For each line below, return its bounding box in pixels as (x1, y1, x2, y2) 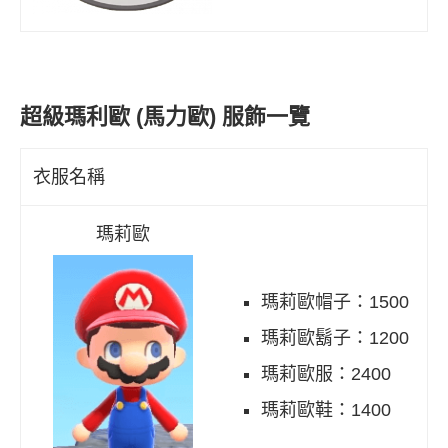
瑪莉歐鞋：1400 (261, 400, 391, 421)
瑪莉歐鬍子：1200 (261, 328, 409, 349)
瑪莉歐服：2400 (261, 364, 391, 385)
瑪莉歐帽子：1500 (261, 292, 409, 313)
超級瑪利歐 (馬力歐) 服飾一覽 (20, 104, 310, 130)
